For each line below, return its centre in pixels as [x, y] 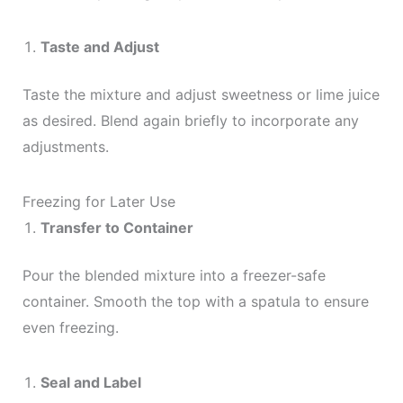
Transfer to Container [116, 228]
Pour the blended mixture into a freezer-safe [174, 275]
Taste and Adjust [99, 47]
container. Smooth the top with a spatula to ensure [195, 301]
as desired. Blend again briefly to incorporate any [190, 121]
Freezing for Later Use [99, 201]
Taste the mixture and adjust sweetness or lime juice [201, 94]
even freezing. [70, 327]
